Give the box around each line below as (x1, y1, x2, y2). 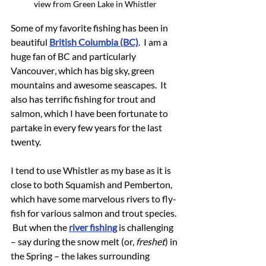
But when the (11, 221, 69, 233)
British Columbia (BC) (49, 36, 138, 47)
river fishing (69, 221, 117, 233)
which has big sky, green (56, 64, 156, 76)
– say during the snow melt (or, (11, 235, 136, 247)
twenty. (11, 135, 41, 147)
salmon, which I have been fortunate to (11, 107, 170, 119)
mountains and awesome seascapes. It (11, 78, 169, 90)
